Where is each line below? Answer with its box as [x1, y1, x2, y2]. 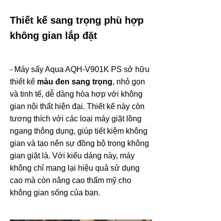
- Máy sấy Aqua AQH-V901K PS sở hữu [10, 65, 149, 74]
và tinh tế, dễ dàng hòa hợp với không [10, 89, 143, 98]
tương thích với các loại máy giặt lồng [10, 114, 142, 123]
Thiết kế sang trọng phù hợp [10, 14, 144, 26]
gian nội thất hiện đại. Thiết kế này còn [10, 102, 145, 110]
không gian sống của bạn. [10, 188, 100, 197]
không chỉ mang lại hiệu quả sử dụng [10, 163, 140, 172]
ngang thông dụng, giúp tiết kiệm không [10, 126, 147, 135]
